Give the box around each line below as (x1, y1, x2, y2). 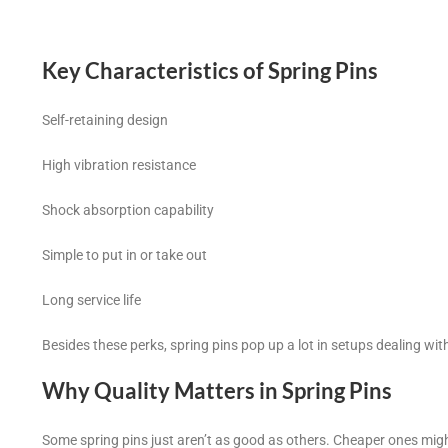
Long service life (42, 292, 141, 308)
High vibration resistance (42, 157, 196, 173)
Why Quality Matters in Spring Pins (42, 377, 392, 404)
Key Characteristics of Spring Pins (42, 56, 378, 84)
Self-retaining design (42, 112, 168, 128)
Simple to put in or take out (42, 247, 207, 263)
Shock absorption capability (42, 202, 214, 218)
